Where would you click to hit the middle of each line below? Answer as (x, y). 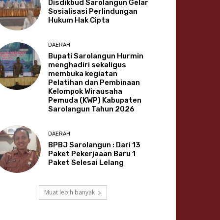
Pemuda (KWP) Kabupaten (95, 100)
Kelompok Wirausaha (85, 91)
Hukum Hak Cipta (79, 20)
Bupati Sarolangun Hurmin (96, 56)
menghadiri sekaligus (87, 65)
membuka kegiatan (83, 73)
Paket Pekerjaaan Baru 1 (92, 153)
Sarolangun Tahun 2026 (92, 109)
